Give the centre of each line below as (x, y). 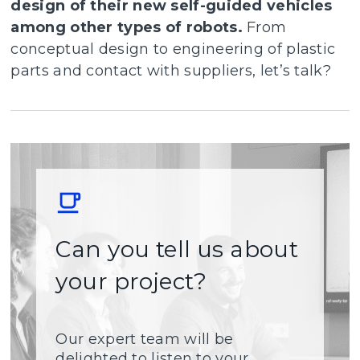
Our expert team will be (145, 339)
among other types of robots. (129, 27)
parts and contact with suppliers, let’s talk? (171, 70)
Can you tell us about (177, 249)
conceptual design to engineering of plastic (173, 49)
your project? (131, 281)
